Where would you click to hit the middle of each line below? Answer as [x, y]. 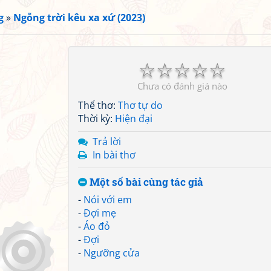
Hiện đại [134, 119]
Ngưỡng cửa [112, 253]
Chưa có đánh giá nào [182, 86]
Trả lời [107, 142]
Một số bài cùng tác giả [145, 182]
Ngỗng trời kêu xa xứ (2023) [79, 18]
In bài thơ [114, 155]
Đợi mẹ [100, 213]
